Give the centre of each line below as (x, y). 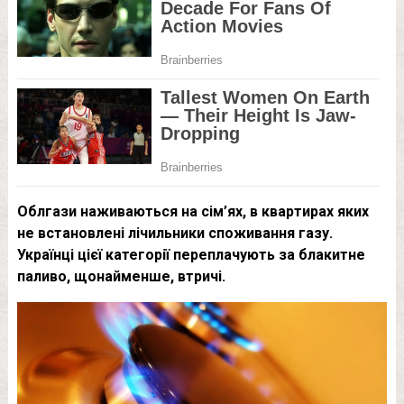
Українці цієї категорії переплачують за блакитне (191, 255)
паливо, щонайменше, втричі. (121, 276)
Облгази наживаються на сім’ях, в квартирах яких (193, 211)
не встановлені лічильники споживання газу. (174, 233)
